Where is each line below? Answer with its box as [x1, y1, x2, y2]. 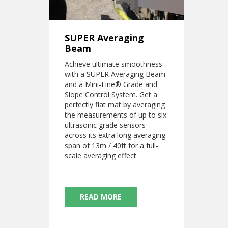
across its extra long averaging [64, 130, 165, 140]
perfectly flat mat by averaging [64, 99, 165, 109]
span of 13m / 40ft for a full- [64, 140, 158, 150]
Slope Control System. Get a [64, 89, 157, 99]
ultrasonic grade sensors [64, 120, 146, 130]
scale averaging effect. [64, 150, 138, 160]
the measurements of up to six [64, 109, 166, 120]
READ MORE [79, 191, 122, 202]
